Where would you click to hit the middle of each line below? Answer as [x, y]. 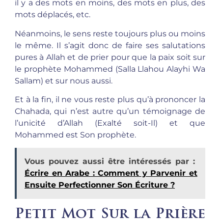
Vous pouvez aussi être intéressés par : [110, 162]
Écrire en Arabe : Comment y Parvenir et [111, 173]
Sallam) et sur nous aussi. [64, 81]
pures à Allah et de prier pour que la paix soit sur [110, 57]
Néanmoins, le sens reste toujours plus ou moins [110, 33]
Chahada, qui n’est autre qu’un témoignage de [110, 111]
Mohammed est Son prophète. [75, 135]
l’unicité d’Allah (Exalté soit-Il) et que [110, 123]
